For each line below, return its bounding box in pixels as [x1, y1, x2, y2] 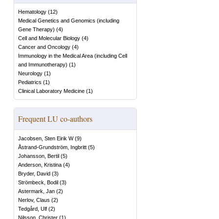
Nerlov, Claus [18, 197, 50, 203]
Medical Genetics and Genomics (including [18, 18, 119, 23]
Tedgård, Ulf [18, 206, 47, 212]
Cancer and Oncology [18, 44, 70, 50]
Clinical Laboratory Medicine [18, 88, 85, 94]
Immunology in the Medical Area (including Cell [18, 53, 127, 59]
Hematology [18, 9, 46, 15]
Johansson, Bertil [18, 153, 59, 159]
